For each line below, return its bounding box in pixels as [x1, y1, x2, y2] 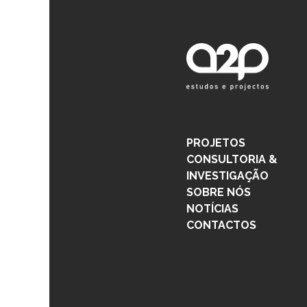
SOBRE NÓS [186, 186, 251, 199]
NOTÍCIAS [186, 202, 238, 215]
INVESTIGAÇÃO [186, 169, 269, 182]
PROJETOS [186, 136, 245, 149]
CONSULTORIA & [186, 153, 278, 166]
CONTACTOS [186, 219, 256, 232]
